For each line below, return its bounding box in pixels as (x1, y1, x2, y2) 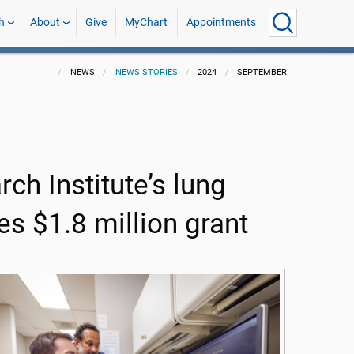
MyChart (125, 16, 168, 29)
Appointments (186, 16, 256, 29)
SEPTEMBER (237, 67, 288, 77)
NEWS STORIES (115, 67, 178, 77)
